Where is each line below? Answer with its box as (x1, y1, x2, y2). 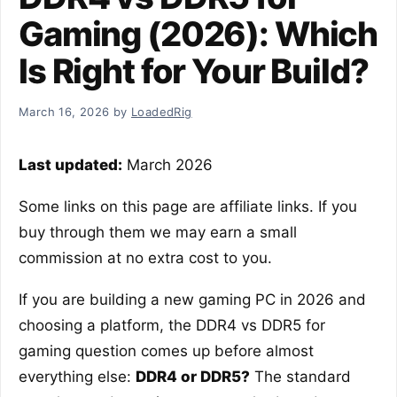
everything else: (19, 368, 136, 386)
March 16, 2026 (19, 105, 110, 120)
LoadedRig (131, 105, 192, 120)
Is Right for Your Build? (19, 51, 369, 92)
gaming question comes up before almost (19, 342, 314, 361)
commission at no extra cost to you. (19, 249, 272, 268)
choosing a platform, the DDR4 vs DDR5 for (19, 316, 325, 335)
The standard (250, 368, 351, 386)
